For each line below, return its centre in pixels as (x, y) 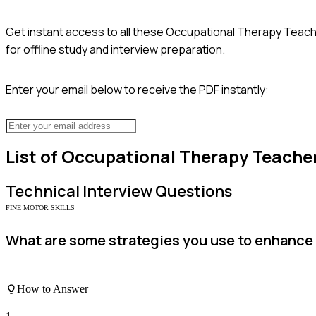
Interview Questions (156, 192)
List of (34, 157)
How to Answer (53, 288)
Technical (43, 192)
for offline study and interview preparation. (115, 49)
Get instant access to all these (86, 31)
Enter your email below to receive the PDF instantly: (137, 89)
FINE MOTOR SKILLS (40, 208)
